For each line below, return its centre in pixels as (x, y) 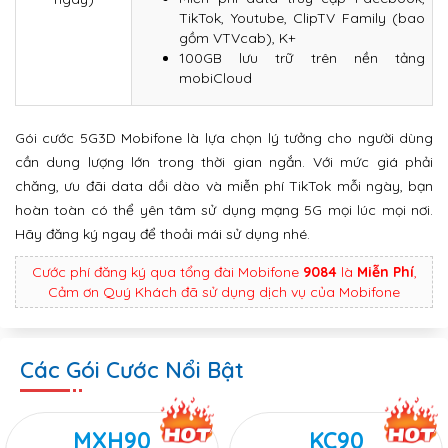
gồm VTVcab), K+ (237, 38)
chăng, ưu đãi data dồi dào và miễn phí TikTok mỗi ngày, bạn (224, 186)
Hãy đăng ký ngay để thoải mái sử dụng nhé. (162, 234)
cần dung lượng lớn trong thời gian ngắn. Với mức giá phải (224, 162)
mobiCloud (215, 78)
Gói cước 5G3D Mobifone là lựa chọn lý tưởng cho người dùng (224, 138)
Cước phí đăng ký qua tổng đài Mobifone (167, 272)
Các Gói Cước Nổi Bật (132, 370)
